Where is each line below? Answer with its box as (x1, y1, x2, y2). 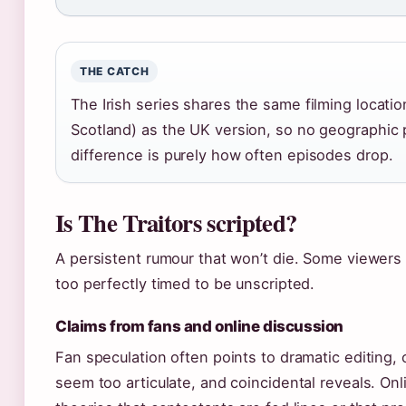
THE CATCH (80, 64, 150, 79)
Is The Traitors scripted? (55, 205, 297, 241)
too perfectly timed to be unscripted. (55, 275, 315, 294)
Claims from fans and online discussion (55, 317, 343, 336)
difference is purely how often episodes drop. (71, 146, 393, 165)
